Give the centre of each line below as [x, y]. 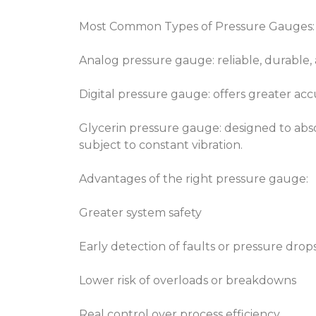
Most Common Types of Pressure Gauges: [197, 26]
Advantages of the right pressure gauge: [194, 179]
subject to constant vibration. [161, 145]
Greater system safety [140, 213]
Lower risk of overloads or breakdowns [188, 280]
